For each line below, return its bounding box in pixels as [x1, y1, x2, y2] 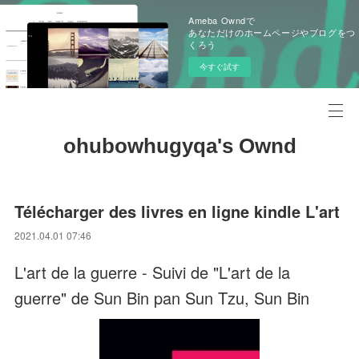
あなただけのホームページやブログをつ [188, 26, 356, 38]
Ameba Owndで [188, 14, 256, 26]
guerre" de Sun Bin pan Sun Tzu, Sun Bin [14, 286, 310, 309]
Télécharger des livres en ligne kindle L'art [14, 200, 341, 223]
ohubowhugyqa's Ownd [63, 134, 296, 158]
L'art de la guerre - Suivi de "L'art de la [14, 260, 291, 284]
